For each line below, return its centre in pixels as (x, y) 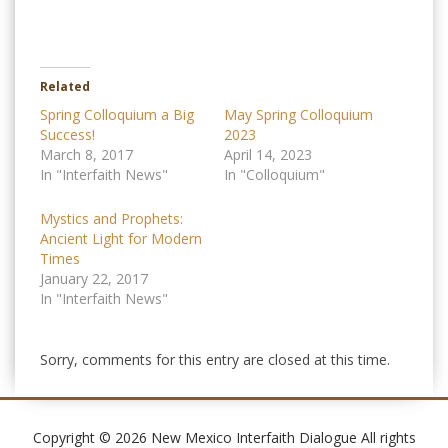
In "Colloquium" (274, 175)
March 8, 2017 (86, 155)
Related (65, 87)
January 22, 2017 (94, 279)
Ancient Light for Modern (121, 239)
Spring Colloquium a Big (117, 115)
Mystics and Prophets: (111, 219)
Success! (67, 135)
